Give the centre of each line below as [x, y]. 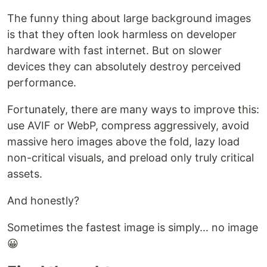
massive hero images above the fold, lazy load [123, 142]
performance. [42, 83]
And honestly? [43, 201]
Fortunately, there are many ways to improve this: [133, 110]
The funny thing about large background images [129, 18]
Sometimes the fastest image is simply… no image [133, 228]
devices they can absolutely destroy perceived [124, 67]
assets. [25, 174]
